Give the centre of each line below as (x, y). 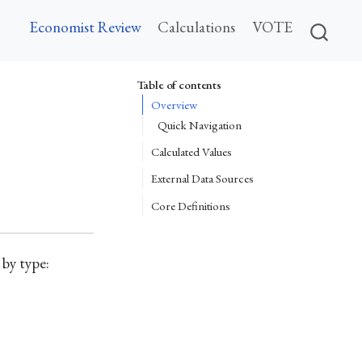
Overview (175, 104)
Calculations (197, 27)
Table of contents (179, 85)
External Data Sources (203, 179)
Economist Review (86, 27)
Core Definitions (191, 205)
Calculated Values (192, 151)
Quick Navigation (200, 124)
